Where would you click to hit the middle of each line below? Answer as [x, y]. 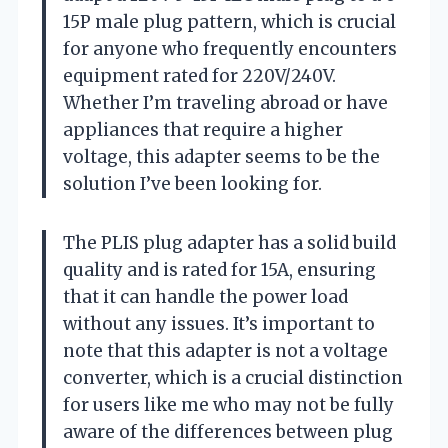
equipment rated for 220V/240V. [199, 75]
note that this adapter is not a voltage [225, 350]
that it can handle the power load [205, 296]
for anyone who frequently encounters [230, 48]
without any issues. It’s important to [219, 323]
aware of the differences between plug [228, 431]
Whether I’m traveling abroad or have [225, 102]
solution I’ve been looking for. [192, 183]
